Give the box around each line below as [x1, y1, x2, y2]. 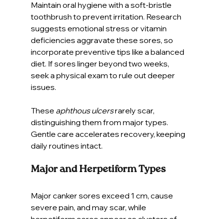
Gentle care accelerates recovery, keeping [30, 129, 187, 139]
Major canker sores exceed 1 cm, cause [30, 190, 175, 200]
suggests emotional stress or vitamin [30, 23, 168, 33]
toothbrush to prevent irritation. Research [30, 11, 183, 22]
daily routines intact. [30, 140, 103, 151]
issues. [30, 82, 56, 92]
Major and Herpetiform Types [30, 164, 166, 175]
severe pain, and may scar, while [30, 202, 148, 212]
